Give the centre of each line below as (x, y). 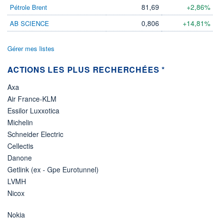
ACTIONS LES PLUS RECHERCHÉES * (86, 69)
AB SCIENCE (29, 23)
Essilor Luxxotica (33, 110)
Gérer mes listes (31, 48)
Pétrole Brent (28, 7)
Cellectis (20, 146)
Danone (20, 157)
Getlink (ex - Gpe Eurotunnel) (53, 169)
